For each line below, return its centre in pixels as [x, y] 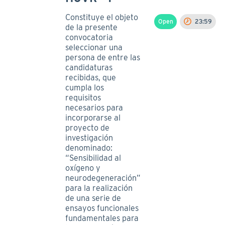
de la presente [92, 27]
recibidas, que [91, 77]
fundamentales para [102, 218]
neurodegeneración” [103, 178]
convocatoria [89, 37]
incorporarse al [93, 118]
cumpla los [85, 87]
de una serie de [93, 198]
